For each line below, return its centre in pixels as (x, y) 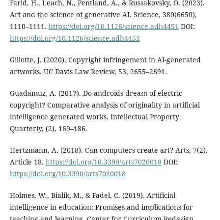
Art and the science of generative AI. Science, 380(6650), (103, 15)
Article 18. (27, 162)
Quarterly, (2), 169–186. (48, 129)
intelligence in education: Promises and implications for (101, 207)
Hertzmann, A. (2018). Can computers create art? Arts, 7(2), (109, 150)
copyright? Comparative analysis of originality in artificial (105, 105)
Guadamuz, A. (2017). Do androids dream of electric (96, 93)
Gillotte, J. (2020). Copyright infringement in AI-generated (105, 60)
